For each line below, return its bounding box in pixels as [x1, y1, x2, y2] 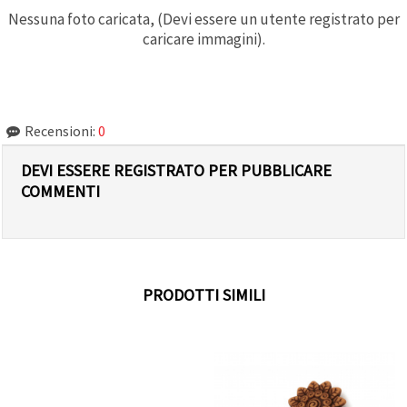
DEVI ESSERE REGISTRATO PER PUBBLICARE [21, 159, 332, 181]
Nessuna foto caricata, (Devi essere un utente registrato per [7, 8, 400, 29]
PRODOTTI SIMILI [142, 283, 265, 305]
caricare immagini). [142, 28, 265, 49]
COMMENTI [21, 180, 100, 202]
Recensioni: [25, 121, 95, 140]
